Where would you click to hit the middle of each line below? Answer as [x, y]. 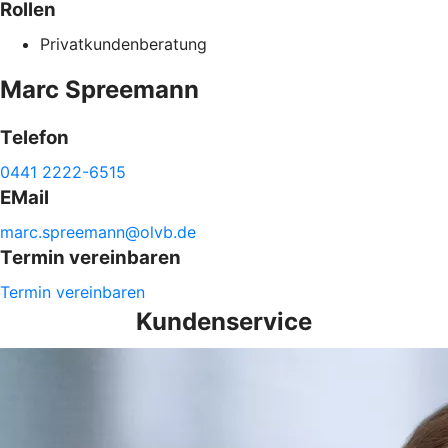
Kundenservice [224, 321]
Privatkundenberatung [123, 44]
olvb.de [168, 232]
